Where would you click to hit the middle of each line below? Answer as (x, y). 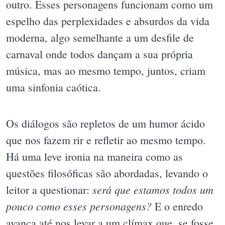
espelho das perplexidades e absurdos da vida (108, 21)
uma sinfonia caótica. (53, 87)
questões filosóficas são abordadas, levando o (107, 173)
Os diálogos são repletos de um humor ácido (105, 123)
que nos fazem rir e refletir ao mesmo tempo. (106, 140)
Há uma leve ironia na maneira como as (94, 156)
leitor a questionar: (49, 189)
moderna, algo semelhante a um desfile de (100, 38)
